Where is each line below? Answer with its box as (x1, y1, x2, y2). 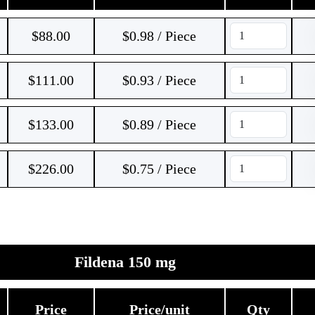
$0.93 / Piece (122, 72, 196, 88)
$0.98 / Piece (122, 28, 196, 44)
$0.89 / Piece (122, 117, 196, 132)
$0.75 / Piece (122, 161, 196, 176)
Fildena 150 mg (74, 253, 176, 271)
